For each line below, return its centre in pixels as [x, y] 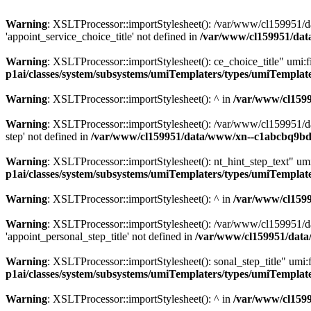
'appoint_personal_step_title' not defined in [100, 236]
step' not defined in [48, 136]
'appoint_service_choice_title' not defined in [103, 36]
